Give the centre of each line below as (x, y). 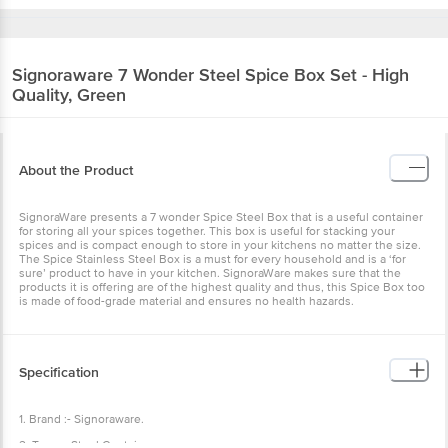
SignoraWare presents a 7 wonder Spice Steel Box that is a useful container (221, 217)
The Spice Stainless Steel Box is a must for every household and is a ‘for (212, 259)
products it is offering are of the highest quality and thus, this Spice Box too (222, 287)
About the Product (76, 170)
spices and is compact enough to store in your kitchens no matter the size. (220, 245)
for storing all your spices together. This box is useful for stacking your (207, 231)
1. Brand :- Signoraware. (81, 419)
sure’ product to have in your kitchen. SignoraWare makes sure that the (210, 273)
